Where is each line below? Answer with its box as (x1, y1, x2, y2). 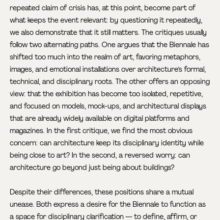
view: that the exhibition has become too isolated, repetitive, (10, 89, 203, 98)
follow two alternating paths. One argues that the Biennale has (10, 40, 210, 49)
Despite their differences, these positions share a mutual (10, 187, 194, 196)
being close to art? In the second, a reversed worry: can (10, 150, 191, 160)
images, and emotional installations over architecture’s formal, (10, 64, 206, 74)
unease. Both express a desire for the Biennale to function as (10, 199, 206, 209)
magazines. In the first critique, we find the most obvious (10, 126, 193, 135)
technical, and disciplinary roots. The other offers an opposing (10, 77, 210, 86)
